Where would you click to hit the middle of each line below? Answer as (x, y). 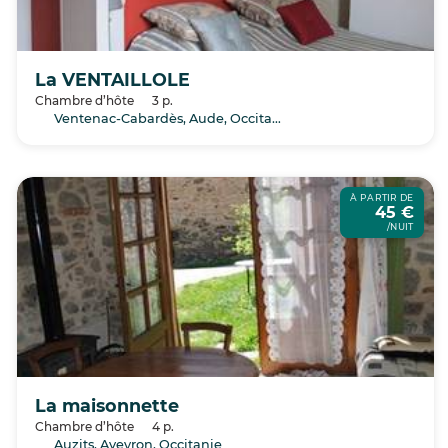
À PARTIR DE (382, 197)
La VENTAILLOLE (112, 79)
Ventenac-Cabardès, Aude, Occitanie (161, 118)
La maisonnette (106, 405)
